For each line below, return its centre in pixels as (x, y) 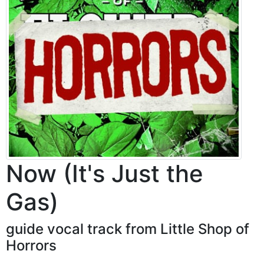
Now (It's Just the (105, 173)
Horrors (31, 245)
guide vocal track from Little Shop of (128, 229)
